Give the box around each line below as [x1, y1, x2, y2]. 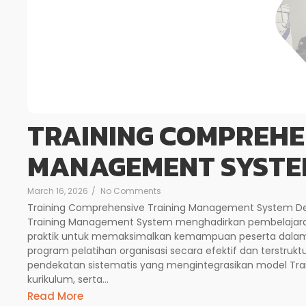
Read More [27, 288, 83, 303]
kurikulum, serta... [27, 273, 109, 287]
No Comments [100, 185, 161, 197]
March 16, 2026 [27, 185, 88, 197]
